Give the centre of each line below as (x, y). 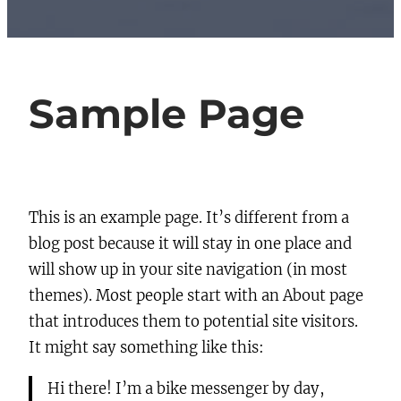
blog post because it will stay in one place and (190, 244)
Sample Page (166, 114)
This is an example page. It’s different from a (189, 218)
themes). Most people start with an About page (196, 296)
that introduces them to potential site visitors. (193, 322)
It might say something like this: (146, 348)
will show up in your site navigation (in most (188, 270)
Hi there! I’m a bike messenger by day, (186, 388)
